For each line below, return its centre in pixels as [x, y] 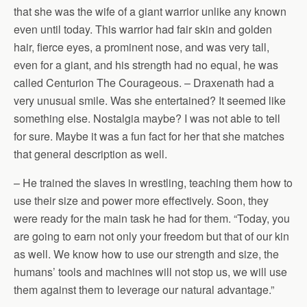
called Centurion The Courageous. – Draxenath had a [144, 83]
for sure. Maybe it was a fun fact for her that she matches [149, 136]
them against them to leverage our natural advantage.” [144, 290]
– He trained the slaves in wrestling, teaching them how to [153, 183]
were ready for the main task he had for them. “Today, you [152, 218]
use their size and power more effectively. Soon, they [141, 200]
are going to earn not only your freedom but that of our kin [151, 236]
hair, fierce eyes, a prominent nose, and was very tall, [142, 47]
